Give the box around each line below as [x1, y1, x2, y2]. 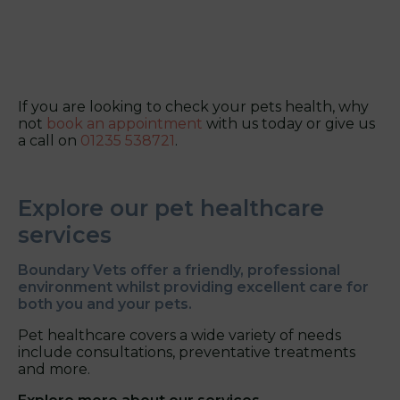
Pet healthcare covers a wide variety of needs [18, 326, 341, 344]
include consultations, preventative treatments [18, 343, 355, 361]
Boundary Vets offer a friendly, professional [18, 261, 340, 279]
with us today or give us [203, 114, 375, 132]
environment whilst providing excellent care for [18, 278, 369, 296]
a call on [18, 131, 80, 149]
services [18, 221, 112, 248]
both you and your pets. [18, 295, 192, 312]
